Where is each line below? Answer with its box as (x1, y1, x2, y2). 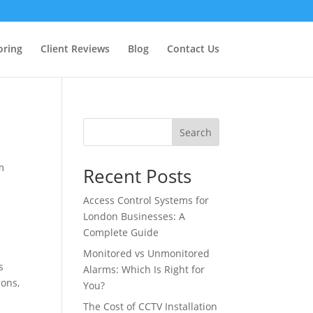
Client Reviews (40, 42, 110, 55)
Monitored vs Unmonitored (83, 247, 210, 260)
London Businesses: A (83, 210, 186, 223)
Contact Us (166, 42, 219, 55)
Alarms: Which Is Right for (83, 263, 205, 276)
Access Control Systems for (83, 194, 210, 207)
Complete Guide (83, 226, 159, 239)
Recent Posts (83, 163, 192, 189)
